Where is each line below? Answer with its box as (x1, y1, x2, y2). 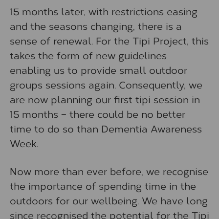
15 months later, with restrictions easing (10, 4, 197, 18)
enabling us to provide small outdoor (10, 63, 187, 76)
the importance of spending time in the (10, 178, 196, 192)
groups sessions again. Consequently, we (10, 77, 202, 91)
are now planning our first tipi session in (10, 92, 200, 106)
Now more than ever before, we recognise (10, 164, 208, 177)
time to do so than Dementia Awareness (10, 121, 202, 135)
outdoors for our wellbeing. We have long (10, 193, 208, 207)
